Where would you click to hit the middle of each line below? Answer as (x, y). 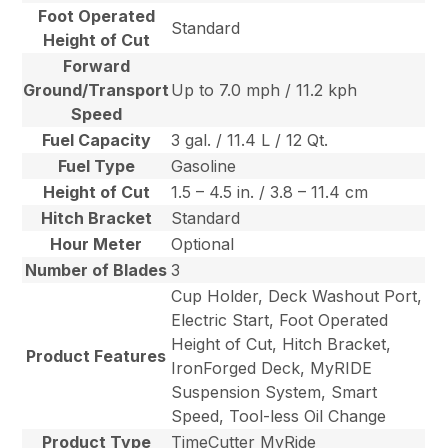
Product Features (96, 356)
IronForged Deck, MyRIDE (272, 368)
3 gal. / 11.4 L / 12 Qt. (250, 140)
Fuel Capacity (96, 140)
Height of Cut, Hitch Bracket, (281, 344)
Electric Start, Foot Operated (280, 320)
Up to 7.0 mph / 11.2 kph (264, 90)
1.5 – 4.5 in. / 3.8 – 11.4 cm (270, 192)
